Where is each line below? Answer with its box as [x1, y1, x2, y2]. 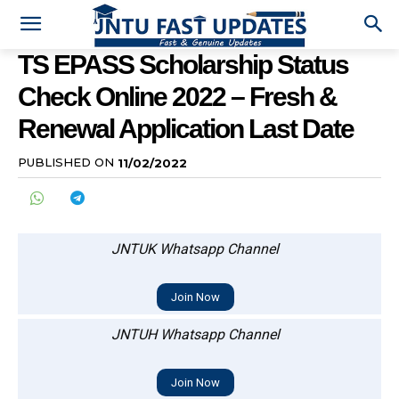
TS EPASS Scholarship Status [18, 50, 348, 80]
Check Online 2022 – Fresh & [18, 82, 337, 112]
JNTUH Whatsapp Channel [110, 325, 280, 343]
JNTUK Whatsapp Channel [111, 240, 279, 257]
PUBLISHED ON [18, 155, 114, 170]
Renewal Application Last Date [18, 114, 354, 144]
